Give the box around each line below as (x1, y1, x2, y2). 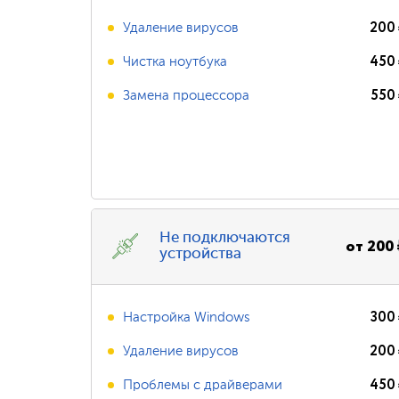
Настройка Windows (123, 310, 250, 324)
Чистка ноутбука (123, 54, 227, 69)
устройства (159, 247, 241, 262)
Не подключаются (159, 231, 290, 246)
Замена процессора (123, 88, 249, 102)
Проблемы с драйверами (123, 378, 282, 392)
